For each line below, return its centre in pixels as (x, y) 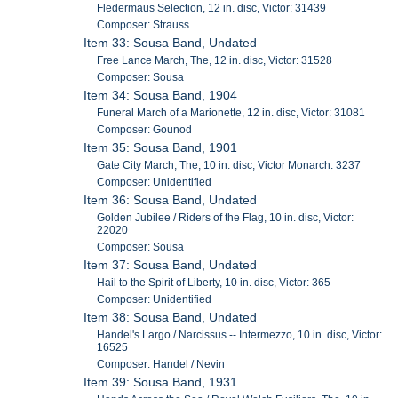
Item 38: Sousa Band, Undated (171, 317)
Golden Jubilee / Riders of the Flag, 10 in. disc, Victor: (226, 217)
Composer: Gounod (145, 129)
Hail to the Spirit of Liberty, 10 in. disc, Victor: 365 (214, 282)
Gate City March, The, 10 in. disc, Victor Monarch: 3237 (229, 165)
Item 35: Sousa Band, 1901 (161, 147)
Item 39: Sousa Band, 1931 (161, 382)
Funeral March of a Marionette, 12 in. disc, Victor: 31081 (231, 112)
